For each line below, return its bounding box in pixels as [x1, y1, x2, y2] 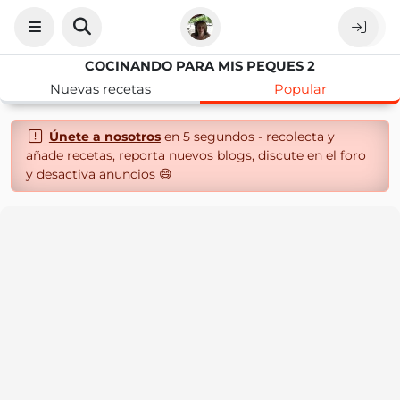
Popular [273, 81, 327, 97]
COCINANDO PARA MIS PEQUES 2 [85, 58, 315, 74]
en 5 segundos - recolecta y [160, 129, 335, 145]
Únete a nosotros [48, 129, 161, 145]
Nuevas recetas [49, 81, 151, 97]
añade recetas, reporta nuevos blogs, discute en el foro [26, 147, 366, 163]
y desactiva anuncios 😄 [26, 166, 172, 182]
